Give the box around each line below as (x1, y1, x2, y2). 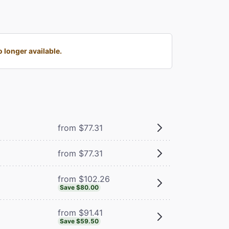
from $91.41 (57, 207, 103, 218)
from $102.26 (57, 173, 110, 184)
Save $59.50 (59, 217, 99, 225)
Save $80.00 (59, 183, 99, 191)
